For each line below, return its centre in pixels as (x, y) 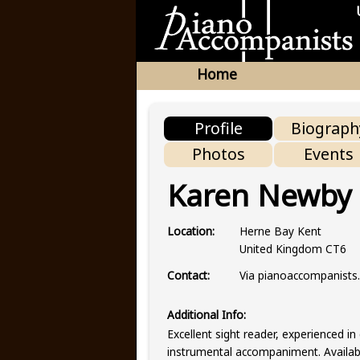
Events (329, 154)
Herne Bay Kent (280, 231)
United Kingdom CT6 (292, 248)
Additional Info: (206, 315)
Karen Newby (259, 196)
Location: (190, 231)
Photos (218, 154)
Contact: (188, 276)
